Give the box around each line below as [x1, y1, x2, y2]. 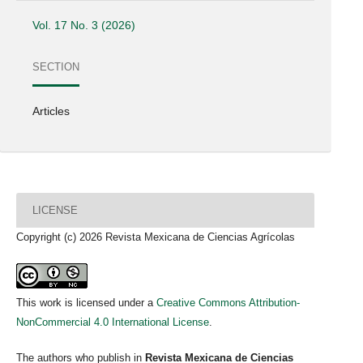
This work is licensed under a [16, 297, 156, 310]
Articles [32, 105, 70, 118]
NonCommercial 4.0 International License [16, 316, 209, 329]
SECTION [32, 60, 80, 73]
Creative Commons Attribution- [156, 297, 300, 310]
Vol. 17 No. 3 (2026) [32, 19, 136, 32]
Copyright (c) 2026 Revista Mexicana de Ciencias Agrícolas [16, 231, 295, 244]
